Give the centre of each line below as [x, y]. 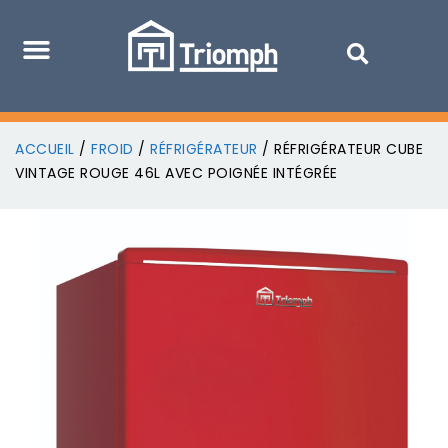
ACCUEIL [45, 149]
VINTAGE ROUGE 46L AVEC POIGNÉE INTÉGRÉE [176, 173]
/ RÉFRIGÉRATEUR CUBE [340, 149]
